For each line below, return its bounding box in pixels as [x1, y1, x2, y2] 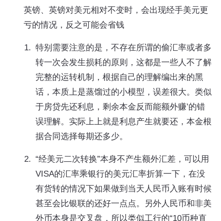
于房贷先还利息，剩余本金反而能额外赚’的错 [36, 102, 205, 111]
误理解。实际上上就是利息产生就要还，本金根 [36, 116, 212, 126]
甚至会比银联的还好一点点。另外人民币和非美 [36, 198, 212, 208]
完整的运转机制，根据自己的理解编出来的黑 [36, 72, 203, 82]
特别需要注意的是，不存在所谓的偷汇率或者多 [36, 42, 212, 52]
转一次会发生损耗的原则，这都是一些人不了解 [36, 57, 212, 67]
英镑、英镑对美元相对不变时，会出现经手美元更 [24, 5, 208, 15]
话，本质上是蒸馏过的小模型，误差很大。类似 [36, 87, 212, 97]
